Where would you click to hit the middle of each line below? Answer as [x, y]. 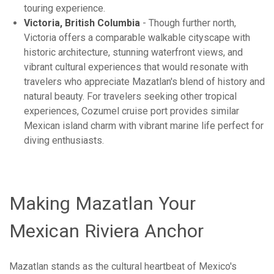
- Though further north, [188, 23]
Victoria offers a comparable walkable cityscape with [137, 38]
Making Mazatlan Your [102, 204]
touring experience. [65, 9]
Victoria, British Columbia [82, 23]
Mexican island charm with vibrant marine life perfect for [144, 126]
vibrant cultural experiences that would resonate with [136, 67]
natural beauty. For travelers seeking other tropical [130, 97]
